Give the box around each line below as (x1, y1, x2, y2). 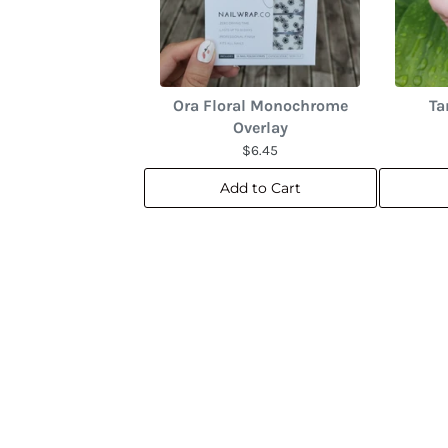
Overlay (232, 118, 288, 138)
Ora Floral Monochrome (172, 96, 348, 116)
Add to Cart (219, 179, 301, 198)
